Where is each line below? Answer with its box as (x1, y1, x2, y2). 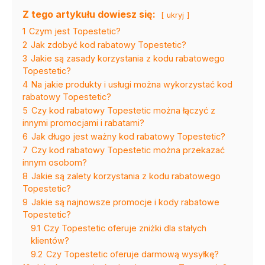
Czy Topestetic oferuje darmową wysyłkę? (46, 248, 219, 259)
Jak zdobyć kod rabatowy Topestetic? (31, 39, 186, 50)
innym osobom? (22, 157, 87, 167)
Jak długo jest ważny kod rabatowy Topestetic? (31, 131, 225, 141)
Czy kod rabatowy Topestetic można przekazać (31, 144, 225, 155)
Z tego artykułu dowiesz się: (22, 8, 156, 20)
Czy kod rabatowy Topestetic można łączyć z (31, 105, 215, 115)
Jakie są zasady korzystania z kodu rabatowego (31, 53, 225, 63)
